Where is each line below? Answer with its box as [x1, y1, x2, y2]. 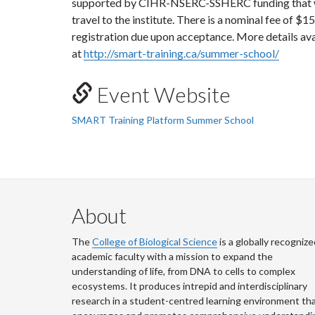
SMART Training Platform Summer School [72, 114, 254, 126]
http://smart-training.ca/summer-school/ [84, 46, 279, 60]
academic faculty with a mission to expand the [72, 250, 273, 262]
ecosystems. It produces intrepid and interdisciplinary [72, 280, 307, 292]
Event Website [93, 82, 231, 107]
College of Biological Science [92, 236, 217, 247]
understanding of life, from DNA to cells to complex [72, 265, 295, 277]
